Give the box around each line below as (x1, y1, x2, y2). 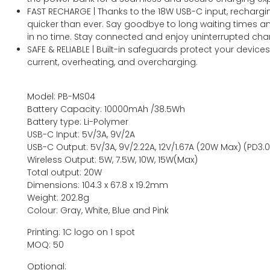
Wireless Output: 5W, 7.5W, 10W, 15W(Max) (27, 154, 198, 166)
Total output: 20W (27, 166, 102, 179)
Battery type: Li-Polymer (27, 116, 128, 128)
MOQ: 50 (27, 239, 64, 251)
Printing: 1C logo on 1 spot (27, 226, 135, 239)
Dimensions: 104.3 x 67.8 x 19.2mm (27, 179, 168, 192)
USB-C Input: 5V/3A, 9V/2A (27, 128, 135, 141)
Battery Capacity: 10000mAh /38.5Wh (27, 103, 185, 116)
